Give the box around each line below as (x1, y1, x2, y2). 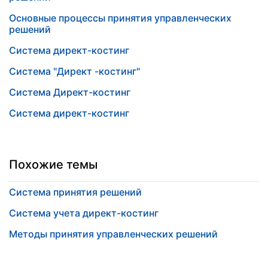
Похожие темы (9, 157, 98, 172)
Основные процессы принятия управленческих (9, 12, 232, 24)
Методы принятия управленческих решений (9, 228, 218, 240)
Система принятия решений (9, 186, 142, 198)
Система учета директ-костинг (9, 207, 159, 219)
